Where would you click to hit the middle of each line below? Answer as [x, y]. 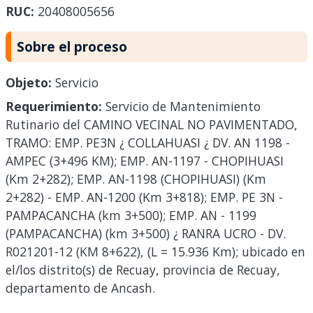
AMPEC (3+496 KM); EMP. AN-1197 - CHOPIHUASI [145, 161]
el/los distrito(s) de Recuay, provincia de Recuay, [143, 270]
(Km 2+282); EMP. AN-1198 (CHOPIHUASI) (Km [136, 179]
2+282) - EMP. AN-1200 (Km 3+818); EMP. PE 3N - [144, 197]
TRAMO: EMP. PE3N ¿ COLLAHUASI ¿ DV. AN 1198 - [148, 143]
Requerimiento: [54, 107]
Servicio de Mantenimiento [181, 107]
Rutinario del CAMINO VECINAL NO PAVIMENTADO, [152, 125]
